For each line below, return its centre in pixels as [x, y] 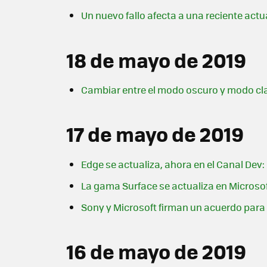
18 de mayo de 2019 [156, 60]
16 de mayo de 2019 [156, 251]
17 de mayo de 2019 [155, 134]
